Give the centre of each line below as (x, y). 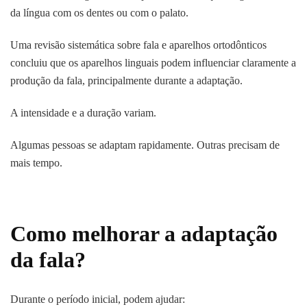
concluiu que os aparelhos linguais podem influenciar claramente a (153, 62)
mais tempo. (36, 162)
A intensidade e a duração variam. (83, 112)
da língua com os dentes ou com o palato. (99, 12)
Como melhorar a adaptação (144, 233)
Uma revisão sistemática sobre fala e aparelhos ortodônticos (138, 45)
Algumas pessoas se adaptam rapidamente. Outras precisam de (145, 145)
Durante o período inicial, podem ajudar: (98, 299)
